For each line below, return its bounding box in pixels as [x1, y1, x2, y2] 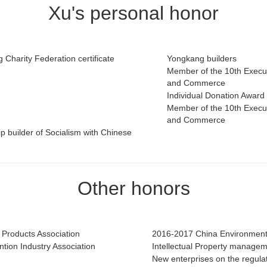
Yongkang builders [167, 54, 237, 64]
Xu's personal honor [48, 2, 219, 24]
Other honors [77, 178, 190, 200]
